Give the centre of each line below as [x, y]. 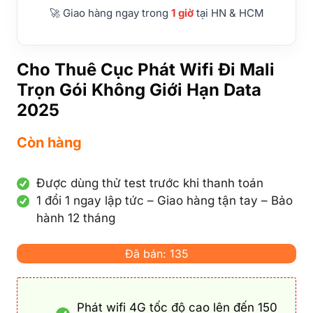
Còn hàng [49, 142]
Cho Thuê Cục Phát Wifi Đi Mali [146, 69]
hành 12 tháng [76, 218]
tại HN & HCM [228, 13]
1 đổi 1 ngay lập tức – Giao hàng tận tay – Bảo [165, 200]
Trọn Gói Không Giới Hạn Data [139, 89]
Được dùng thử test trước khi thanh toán [150, 183]
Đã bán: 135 [156, 253]
